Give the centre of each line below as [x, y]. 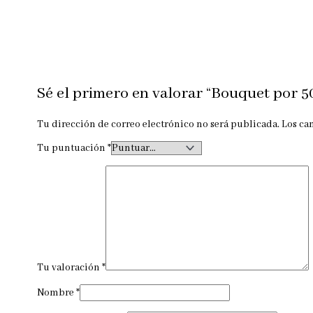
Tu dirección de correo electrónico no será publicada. [158, 124]
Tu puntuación [72, 148]
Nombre [56, 292]
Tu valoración [69, 267]
